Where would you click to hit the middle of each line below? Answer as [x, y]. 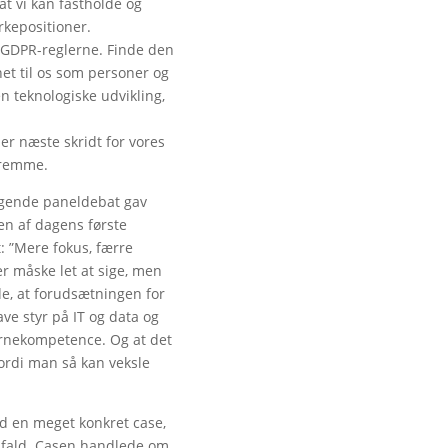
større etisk [296, 144]
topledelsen [297, 190]
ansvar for [291, 167]
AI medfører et [307, 121]
